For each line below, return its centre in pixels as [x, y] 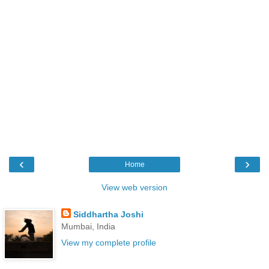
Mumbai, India [88, 227]
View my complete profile [108, 243]
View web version [134, 188]
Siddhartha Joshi [108, 215]
